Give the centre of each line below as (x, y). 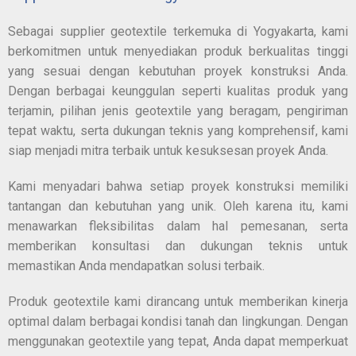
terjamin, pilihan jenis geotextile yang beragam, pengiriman (178, 111)
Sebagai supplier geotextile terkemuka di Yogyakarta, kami (178, 32)
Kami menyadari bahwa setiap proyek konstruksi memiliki (178, 187)
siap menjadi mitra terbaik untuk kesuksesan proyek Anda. (168, 151)
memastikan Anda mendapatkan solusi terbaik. (136, 266)
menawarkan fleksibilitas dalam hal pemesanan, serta (178, 226)
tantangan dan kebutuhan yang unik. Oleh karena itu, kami (178, 207)
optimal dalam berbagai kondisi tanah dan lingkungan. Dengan (178, 322)
